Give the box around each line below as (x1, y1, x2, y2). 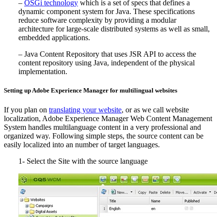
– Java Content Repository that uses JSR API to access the (18, 50, 196, 59)
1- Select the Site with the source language (18, 156, 148, 165)
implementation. (18, 67, 67, 76)
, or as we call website (122, 105, 189, 114)
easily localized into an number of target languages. (4, 140, 160, 149)
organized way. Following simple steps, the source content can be (4, 131, 203, 140)
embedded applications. (18, 33, 90, 42)
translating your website (49, 105, 122, 114)
